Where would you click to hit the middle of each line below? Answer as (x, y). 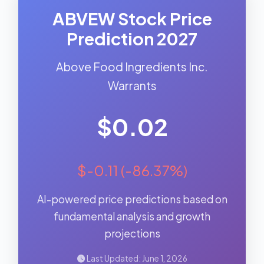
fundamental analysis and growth (132, 216)
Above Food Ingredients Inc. (132, 67)
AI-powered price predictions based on (132, 199)
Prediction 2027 (132, 38)
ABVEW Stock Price (132, 18)
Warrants (132, 85)
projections (132, 233)
